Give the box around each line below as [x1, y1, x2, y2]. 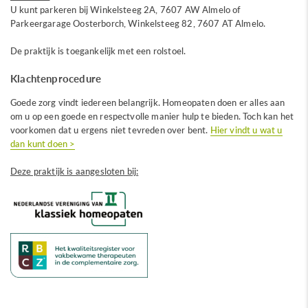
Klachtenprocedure [10, 72, 102, 85]
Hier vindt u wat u [210, 124, 283, 135]
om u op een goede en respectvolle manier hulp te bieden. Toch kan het [10, 111, 294, 122]
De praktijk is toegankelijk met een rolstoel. [10, 45, 186, 56]
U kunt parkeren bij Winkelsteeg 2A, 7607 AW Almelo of [10, 4, 241, 15]
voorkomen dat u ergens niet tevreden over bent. [10, 124, 210, 135]
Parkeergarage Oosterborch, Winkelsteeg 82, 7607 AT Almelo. [10, 18, 266, 29]
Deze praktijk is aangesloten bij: [10, 166, 139, 177]
